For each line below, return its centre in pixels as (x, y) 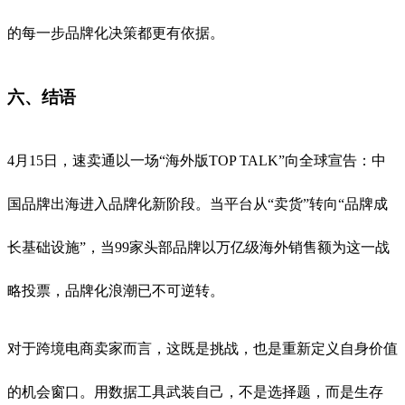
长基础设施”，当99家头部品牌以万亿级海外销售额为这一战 (198, 248)
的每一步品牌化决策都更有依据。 (116, 33)
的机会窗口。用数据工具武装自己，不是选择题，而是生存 (195, 392)
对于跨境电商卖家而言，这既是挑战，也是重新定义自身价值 (202, 349)
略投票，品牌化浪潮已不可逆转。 (116, 291)
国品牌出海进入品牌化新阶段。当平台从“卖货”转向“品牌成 (198, 204)
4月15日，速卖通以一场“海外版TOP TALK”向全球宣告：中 (197, 161)
